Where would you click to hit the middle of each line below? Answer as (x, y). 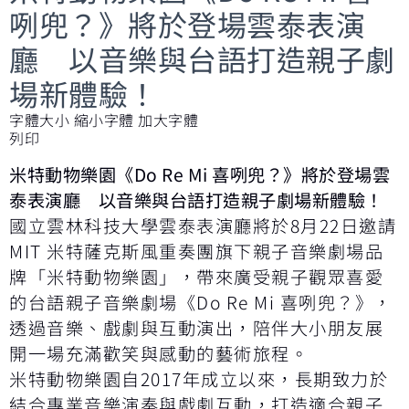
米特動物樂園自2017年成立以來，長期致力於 (199, 378)
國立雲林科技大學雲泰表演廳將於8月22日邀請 (203, 225)
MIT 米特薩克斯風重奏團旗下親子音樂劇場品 (196, 251)
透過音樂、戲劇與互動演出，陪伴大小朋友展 (196, 327)
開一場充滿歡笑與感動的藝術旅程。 (159, 353)
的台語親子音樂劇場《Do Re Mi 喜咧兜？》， (201, 302)
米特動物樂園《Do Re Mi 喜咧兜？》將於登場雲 (199, 174)
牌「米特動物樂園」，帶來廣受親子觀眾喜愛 (196, 276)
